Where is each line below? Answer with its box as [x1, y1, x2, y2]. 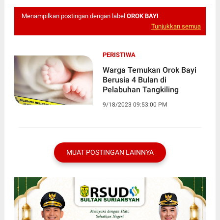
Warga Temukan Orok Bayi [102, 65, 196, 75]
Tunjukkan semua [151, 22, 201, 30]
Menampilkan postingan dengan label [21, 12, 127, 20]
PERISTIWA [102, 51, 136, 58]
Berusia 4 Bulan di [102, 75, 166, 84]
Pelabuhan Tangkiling [102, 84, 179, 94]
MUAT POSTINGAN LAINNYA [66, 148, 154, 156]
